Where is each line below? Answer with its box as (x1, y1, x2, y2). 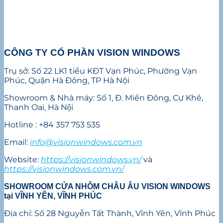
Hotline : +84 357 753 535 (4, 120, 100, 130)
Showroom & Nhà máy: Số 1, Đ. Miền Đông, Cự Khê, (4, 93, 203, 103)
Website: (4, 155, 41, 165)
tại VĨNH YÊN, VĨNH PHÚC (4, 192, 102, 201)
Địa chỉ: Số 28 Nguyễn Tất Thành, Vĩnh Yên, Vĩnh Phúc (4, 209, 216, 219)
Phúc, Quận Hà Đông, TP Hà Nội (4, 76, 129, 86)
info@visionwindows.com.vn (30, 137, 142, 147)
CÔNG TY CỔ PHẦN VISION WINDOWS (4, 47, 180, 58)
